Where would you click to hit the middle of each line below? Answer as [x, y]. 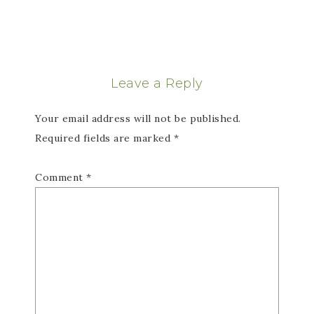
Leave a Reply [157, 83]
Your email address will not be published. [138, 118]
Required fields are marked [104, 138]
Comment [61, 177]
